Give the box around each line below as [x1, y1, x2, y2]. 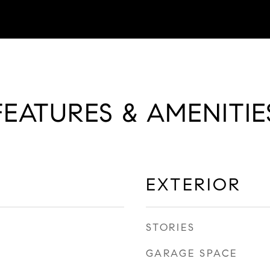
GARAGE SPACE [146, 247, 237, 260]
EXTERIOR [146, 174, 241, 195]
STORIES [146, 221, 195, 234]
